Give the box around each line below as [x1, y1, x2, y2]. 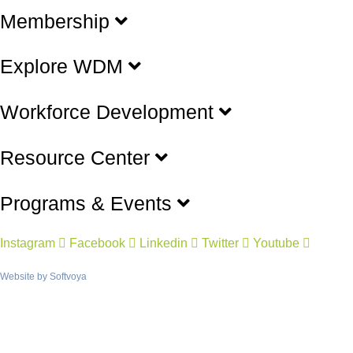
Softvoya [50, 270, 87, 282]
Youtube [253, 236, 299, 251]
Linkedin [139, 236, 188, 251]
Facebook [69, 236, 125, 251]
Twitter [202, 236, 239, 251]
